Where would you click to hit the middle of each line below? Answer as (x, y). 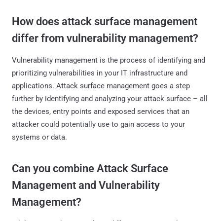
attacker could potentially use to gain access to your (98, 124)
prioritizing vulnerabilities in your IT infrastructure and (100, 73)
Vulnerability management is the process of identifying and (109, 60)
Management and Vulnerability (86, 185)
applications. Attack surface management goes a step (101, 86)
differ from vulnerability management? (105, 38)
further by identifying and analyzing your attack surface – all (110, 98)
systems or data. (39, 137)
